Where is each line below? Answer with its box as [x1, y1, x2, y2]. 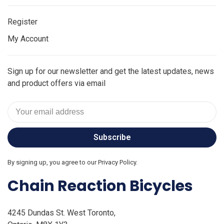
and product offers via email [7, 78, 105, 88]
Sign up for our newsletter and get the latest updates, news [7, 66, 214, 76]
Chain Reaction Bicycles [7, 175, 193, 196]
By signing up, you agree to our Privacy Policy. [7, 158, 137, 166]
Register [7, 17, 37, 27]
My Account [7, 34, 48, 44]
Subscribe [93, 132, 131, 142]
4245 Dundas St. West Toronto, [7, 207, 115, 217]
